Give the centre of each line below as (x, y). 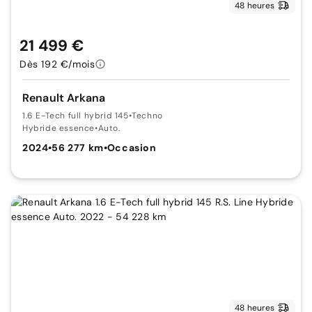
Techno (147, 115)
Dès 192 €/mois (57, 64)
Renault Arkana (64, 97)
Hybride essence (58, 128)
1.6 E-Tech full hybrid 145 (76, 115)
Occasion (132, 147)
